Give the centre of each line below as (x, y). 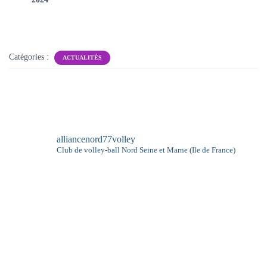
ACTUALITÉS (82, 58)
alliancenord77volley (96, 139)
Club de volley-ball (88, 150)
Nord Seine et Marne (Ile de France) (178, 150)
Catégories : (30, 57)
